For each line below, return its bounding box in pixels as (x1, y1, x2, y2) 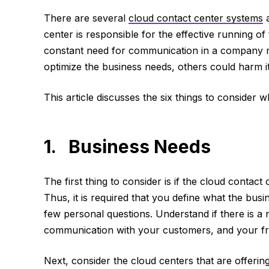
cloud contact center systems (128, 12, 263, 25)
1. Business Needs (43, 136, 211, 158)
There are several (43, 12, 128, 25)
